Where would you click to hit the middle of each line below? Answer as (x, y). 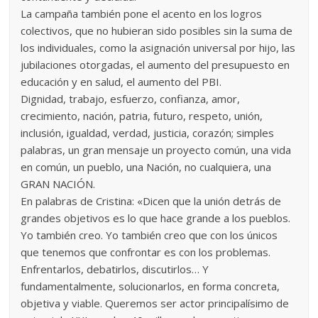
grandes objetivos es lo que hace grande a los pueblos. (156, 218)
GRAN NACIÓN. (58, 183)
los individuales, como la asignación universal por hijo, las (158, 47)
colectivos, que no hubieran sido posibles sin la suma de (157, 30)
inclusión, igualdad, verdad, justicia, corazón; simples (148, 132)
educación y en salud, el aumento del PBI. (121, 81)
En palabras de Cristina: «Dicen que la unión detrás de (151, 201)
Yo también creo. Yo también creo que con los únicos (149, 235)
